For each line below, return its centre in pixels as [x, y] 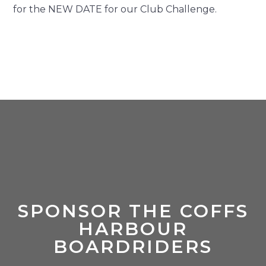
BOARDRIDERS [133, 247]
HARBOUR [133, 229]
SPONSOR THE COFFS [133, 211]
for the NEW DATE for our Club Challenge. [115, 9]
